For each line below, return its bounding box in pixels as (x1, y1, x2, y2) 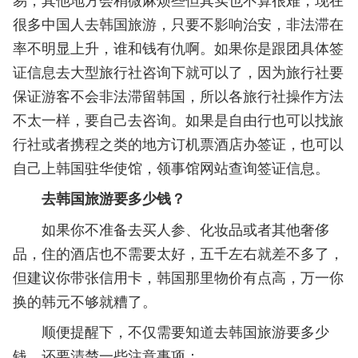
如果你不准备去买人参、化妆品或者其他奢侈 (13, 218, 329, 239)
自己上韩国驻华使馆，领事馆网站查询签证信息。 (13, 157, 329, 177)
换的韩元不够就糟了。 (13, 290, 157, 311)
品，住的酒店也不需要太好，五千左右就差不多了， (13, 242, 344, 263)
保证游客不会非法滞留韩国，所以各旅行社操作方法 (13, 85, 344, 105)
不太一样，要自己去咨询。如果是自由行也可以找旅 (13, 109, 344, 129)
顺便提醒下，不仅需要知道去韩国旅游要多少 (13, 320, 329, 341)
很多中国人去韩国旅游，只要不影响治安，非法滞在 (13, 13, 344, 34)
